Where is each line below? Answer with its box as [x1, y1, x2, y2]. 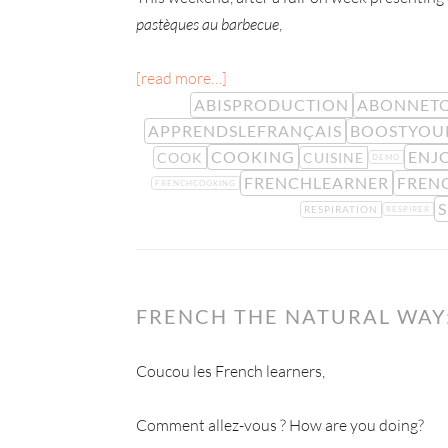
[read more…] [136, 68, 227, 88]
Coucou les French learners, [136, 361, 325, 381]
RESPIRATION [303, 202, 378, 215]
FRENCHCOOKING [154, 178, 236, 188]
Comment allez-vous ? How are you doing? [136, 415, 424, 435]
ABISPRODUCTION [193, 95, 349, 114]
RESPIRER [385, 204, 430, 214]
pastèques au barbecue [136, 14, 279, 34]
